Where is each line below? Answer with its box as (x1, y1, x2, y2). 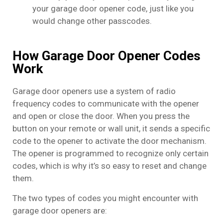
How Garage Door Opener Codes (12, 48, 201, 64)
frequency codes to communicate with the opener (12, 99, 199, 109)
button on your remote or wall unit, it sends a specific (12, 123, 210, 134)
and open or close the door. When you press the (12, 111, 190, 121)
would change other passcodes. (32, 15, 152, 26)
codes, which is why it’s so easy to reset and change (12, 161, 207, 171)
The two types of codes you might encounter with (12, 193, 198, 204)
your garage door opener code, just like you (32, 3, 194, 13)
